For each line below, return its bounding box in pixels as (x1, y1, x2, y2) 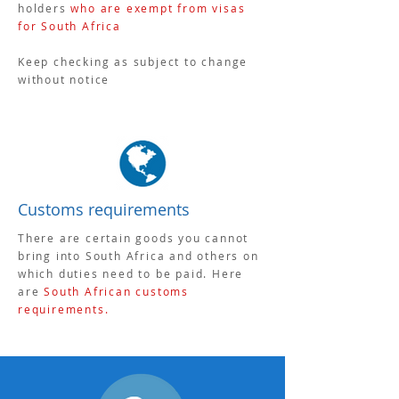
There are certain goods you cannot (18, 231, 249, 245)
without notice (18, 72, 110, 86)
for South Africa (18, 19, 121, 33)
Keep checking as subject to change (18, 54, 248, 69)
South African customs (44, 284, 190, 298)
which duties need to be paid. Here (18, 266, 244, 281)
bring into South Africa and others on (18, 248, 259, 263)
